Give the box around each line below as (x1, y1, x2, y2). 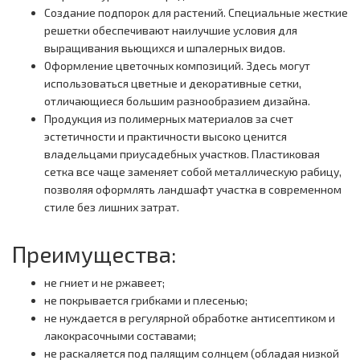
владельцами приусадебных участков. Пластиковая (44, 147, 320, 162)
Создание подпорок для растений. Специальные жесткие (44, 6, 348, 20)
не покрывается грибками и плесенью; (44, 293, 247, 308)
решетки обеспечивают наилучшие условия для (44, 23, 297, 38)
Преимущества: (12, 240, 177, 268)
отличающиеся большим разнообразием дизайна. (44, 94, 310, 108)
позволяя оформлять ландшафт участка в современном (44, 182, 342, 197)
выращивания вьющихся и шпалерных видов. (44, 41, 285, 55)
